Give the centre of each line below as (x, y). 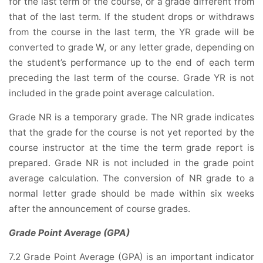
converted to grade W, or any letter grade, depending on (131, 48)
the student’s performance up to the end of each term (131, 63)
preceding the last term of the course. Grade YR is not (131, 78)
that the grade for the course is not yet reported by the (131, 133)
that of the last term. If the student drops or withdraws (131, 17)
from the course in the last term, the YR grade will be (131, 32)
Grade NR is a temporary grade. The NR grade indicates (131, 117)
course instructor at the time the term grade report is (131, 148)
